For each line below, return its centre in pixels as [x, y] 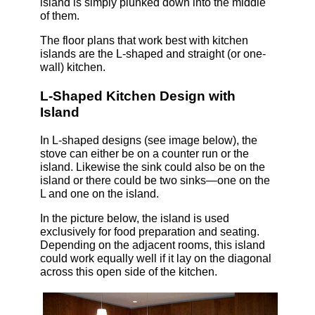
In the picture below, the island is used [134, 218]
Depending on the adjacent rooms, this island [152, 245]
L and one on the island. [99, 193]
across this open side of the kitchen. [128, 271]
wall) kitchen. [72, 67]
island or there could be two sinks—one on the [155, 180]
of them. [59, 16]
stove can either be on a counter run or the [144, 153]
